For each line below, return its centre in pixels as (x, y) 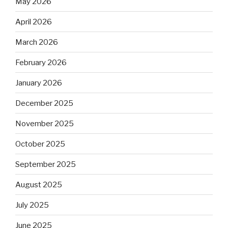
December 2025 (44, 103)
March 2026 (37, 42)
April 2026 (34, 22)
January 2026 (39, 83)
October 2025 (40, 144)
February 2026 (41, 62)
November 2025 (45, 123)
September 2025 (46, 164)
